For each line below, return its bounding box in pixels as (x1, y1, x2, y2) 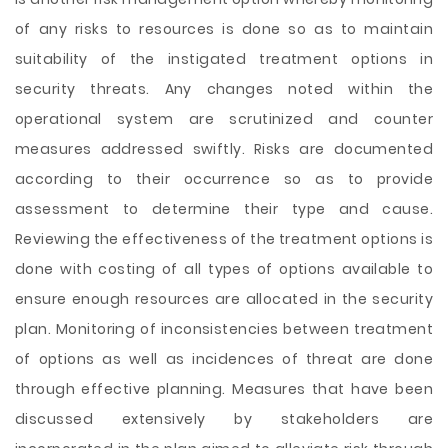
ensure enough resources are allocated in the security (15, 289, 433, 309)
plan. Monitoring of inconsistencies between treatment (15, 319, 433, 339)
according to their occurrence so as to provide (15, 169, 433, 189)
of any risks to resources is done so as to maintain (15, 19, 433, 39)
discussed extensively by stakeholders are (15, 409, 433, 429)
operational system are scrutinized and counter (15, 109, 433, 129)
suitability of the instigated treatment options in (15, 49, 433, 69)
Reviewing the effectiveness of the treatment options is (15, 229, 433, 249)
